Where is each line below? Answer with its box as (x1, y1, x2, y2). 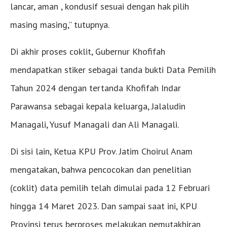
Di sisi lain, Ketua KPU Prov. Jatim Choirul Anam (10, 145, 193, 157)
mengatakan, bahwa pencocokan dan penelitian (10, 163, 191, 175)
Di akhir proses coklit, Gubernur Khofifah (10, 45, 165, 57)
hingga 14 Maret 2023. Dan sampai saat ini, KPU (10, 200, 197, 212)
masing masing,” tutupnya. (10, 18, 109, 30)
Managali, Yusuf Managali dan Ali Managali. (10, 118, 179, 130)
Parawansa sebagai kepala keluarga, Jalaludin (10, 100, 185, 112)
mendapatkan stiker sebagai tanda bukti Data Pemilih (10, 63, 216, 75)
